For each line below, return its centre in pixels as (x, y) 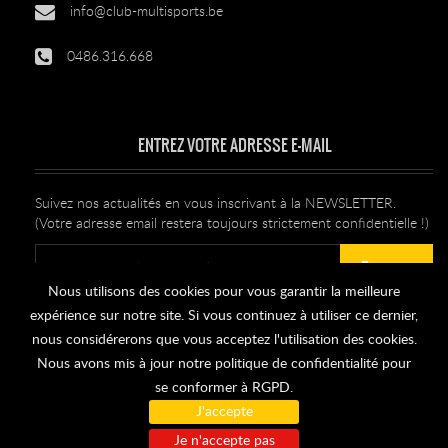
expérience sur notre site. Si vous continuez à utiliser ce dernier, (224, 316)
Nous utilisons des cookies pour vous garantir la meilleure (224, 292)
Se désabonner (117, 327)
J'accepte (224, 412)
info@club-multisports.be (146, 12)
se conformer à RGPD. (224, 388)
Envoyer (386, 268)
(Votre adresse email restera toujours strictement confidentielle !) (232, 224)
